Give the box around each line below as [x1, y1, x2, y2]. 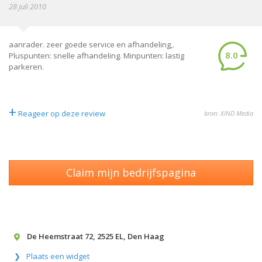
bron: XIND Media [204, 109, 253, 118]
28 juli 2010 [9, 1, 46, 12]
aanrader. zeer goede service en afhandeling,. [9, 39, 174, 50]
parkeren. [9, 61, 44, 72]
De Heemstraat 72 [27, 231, 93, 242]
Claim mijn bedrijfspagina [66, 166, 196, 180]
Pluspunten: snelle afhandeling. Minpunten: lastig [9, 50, 184, 61]
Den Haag [127, 231, 164, 242]
